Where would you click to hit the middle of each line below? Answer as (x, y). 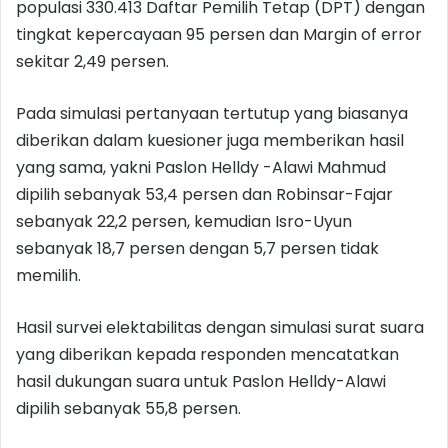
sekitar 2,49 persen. (92, 61)
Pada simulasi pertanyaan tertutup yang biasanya (212, 113)
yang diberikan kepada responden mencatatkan (207, 354)
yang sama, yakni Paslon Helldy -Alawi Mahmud (201, 167)
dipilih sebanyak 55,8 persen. (128, 408)
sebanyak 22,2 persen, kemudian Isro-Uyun (184, 221)
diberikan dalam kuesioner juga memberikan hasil (210, 140)
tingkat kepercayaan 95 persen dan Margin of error (219, 34)
